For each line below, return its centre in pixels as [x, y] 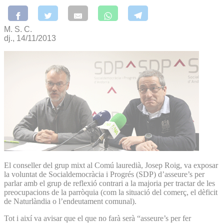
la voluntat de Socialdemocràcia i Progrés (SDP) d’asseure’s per [104, 174]
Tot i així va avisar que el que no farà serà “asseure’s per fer [97, 218]
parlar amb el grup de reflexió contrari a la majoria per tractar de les [109, 183]
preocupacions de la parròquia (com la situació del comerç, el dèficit [111, 192]
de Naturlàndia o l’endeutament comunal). [70, 201]
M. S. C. [18, 29]
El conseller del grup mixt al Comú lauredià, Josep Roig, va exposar [111, 165]
